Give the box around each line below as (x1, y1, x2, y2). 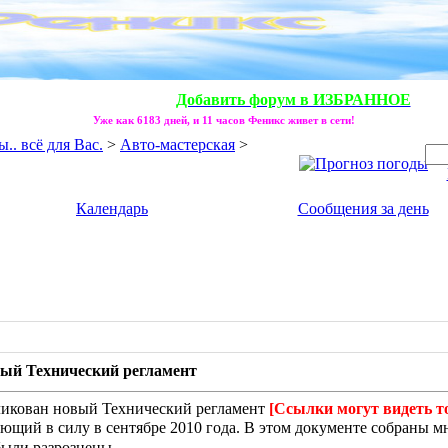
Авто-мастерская (120, 136, 235, 153)
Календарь (76, 200, 148, 217)
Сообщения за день (297, 200, 429, 217)
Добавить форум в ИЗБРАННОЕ (175, 91, 411, 108)
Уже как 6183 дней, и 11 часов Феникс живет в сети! (93, 114, 355, 126)
